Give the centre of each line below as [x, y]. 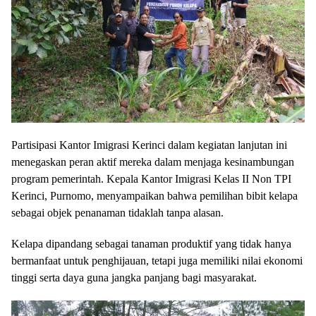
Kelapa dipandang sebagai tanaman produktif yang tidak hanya [151, 243]
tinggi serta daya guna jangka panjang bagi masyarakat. [134, 277]
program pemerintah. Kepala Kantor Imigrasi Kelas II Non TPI [151, 178]
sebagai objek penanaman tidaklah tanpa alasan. [117, 212]
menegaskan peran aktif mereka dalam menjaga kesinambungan [153, 162]
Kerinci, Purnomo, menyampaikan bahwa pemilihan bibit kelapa [154, 195]
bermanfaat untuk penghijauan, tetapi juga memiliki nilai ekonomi [157, 260]
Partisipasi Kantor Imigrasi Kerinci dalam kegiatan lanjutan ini [149, 145]
